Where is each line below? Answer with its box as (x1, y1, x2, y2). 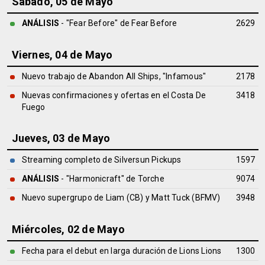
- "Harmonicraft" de (59, 174, 138, 183)
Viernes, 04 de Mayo (11, 49, 113, 61)
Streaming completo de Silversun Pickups (21, 155, 182, 164)
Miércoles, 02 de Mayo (11, 223, 125, 235)
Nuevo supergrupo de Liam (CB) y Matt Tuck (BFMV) (21, 193, 221, 202)
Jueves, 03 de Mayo (11, 132, 111, 144)
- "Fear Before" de (59, 18, 132, 28)
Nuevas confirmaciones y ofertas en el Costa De (21, 91, 206, 100)
